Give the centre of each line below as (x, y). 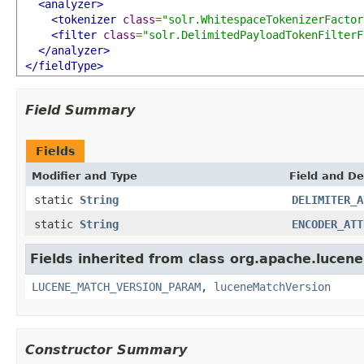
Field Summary (80, 110)
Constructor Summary (106, 349)
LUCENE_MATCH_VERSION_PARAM (116, 286)
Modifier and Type (84, 175)
